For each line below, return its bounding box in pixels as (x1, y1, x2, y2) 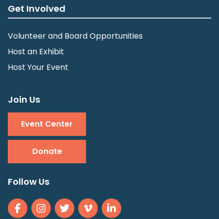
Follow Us (8, 175, 49, 188)
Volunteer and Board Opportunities (8, 30, 143, 42)
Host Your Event (8, 62, 68, 73)
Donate (32, 146, 62, 157)
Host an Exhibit (8, 46, 64, 57)
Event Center (21, 118, 73, 130)
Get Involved (8, 2, 66, 15)
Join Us (8, 93, 40, 106)
